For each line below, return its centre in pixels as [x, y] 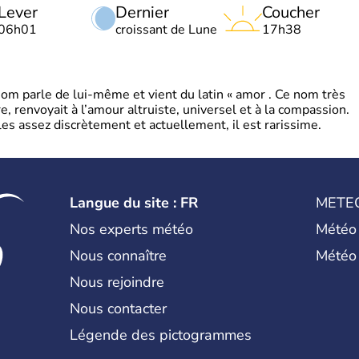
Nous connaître [119, 255]
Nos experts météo [132, 229]
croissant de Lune [166, 29]
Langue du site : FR [134, 202]
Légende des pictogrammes [161, 335]
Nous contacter [119, 308]
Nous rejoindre [117, 282]
